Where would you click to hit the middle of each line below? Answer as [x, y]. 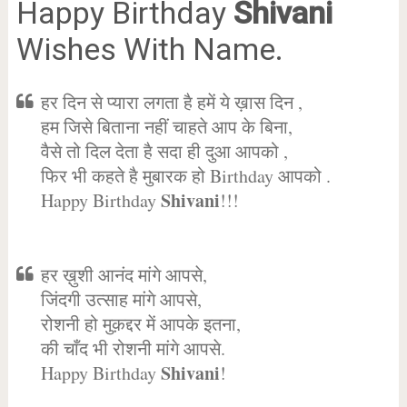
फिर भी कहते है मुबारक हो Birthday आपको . [185, 176]
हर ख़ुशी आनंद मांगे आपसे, [124, 275]
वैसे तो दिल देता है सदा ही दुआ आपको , [164, 151]
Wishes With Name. [149, 49]
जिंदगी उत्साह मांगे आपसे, [121, 299]
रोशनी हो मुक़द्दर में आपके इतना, [140, 324]
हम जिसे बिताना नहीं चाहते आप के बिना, [166, 127]
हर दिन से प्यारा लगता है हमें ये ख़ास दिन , [171, 102]
